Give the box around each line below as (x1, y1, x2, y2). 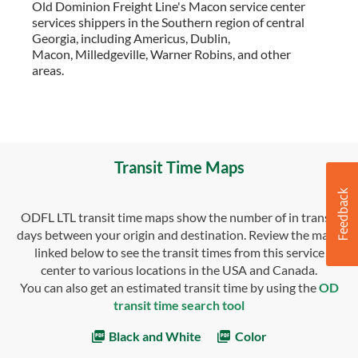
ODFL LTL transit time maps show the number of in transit (20, 209, 338, 225)
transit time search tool (113, 297, 245, 313)
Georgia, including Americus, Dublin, (32, 30, 230, 46)
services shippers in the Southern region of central (32, 14, 304, 30)
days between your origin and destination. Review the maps (17, 227, 341, 243)
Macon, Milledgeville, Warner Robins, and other (32, 46, 291, 62)
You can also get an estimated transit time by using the (19, 280, 319, 296)
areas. (32, 62, 66, 78)
